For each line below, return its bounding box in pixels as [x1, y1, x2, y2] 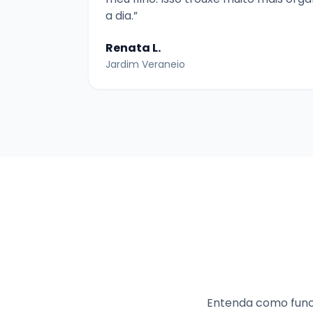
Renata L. [105, 40, 161, 57]
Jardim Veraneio [105, 57, 185, 72]
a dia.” [105, 8, 138, 24]
